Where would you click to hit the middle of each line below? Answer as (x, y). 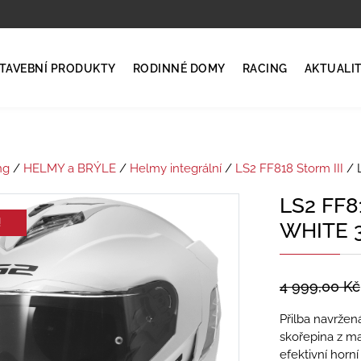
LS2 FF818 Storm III (289, 168)
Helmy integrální (175, 168)
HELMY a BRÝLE (69, 168)
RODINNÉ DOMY (179, 68)
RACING (265, 68)
